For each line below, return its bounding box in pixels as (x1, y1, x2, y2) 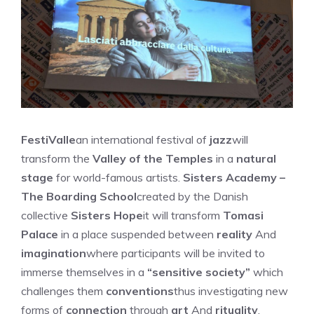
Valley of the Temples (93, 151, 213, 165)
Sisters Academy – (183, 170, 285, 184)
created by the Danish (137, 189, 248, 203)
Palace (21, 227, 58, 241)
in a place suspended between (58, 227, 217, 241)
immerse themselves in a (21, 265, 147, 279)
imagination (21, 246, 86, 260)
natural (236, 151, 276, 165)
